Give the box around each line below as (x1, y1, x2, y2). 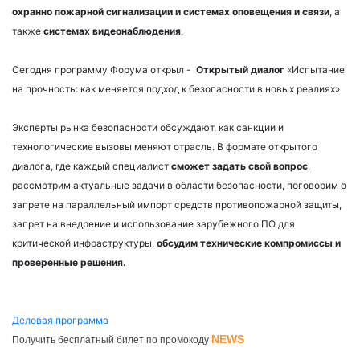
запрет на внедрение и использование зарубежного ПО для (12, 217, 295, 230)
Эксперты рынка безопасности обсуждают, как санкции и (12, 121, 284, 133)
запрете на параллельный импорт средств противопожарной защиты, (12, 198, 342, 211)
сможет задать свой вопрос (171, 159, 308, 172)
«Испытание (284, 63, 345, 76)
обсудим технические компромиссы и (157, 236, 341, 249)
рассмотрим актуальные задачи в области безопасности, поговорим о (12, 178, 346, 191)
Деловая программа (12, 313, 108, 326)
